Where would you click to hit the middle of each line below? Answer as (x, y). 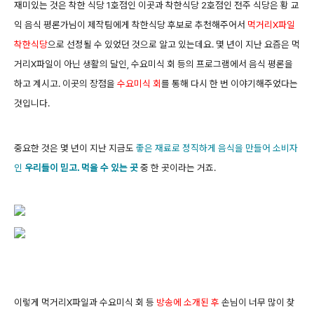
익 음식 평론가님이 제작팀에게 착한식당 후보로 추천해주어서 (131, 25)
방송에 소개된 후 (188, 302)
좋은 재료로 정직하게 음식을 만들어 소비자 (217, 148)
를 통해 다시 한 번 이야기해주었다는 (230, 83)
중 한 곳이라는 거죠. (177, 168)
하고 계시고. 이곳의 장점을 (66, 83)
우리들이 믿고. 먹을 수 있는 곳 (81, 168)
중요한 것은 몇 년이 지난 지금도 (75, 148)
